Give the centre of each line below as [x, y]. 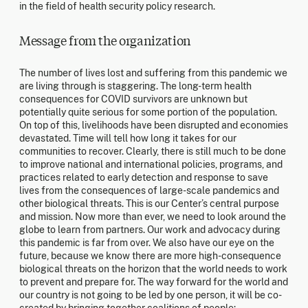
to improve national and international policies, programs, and [151, 165]
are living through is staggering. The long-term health [135, 86]
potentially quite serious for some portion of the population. [148, 112]
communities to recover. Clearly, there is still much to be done [153, 152]
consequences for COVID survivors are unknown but [133, 99]
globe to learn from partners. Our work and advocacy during [150, 230]
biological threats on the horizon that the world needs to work [153, 269]
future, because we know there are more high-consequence [150, 256]
